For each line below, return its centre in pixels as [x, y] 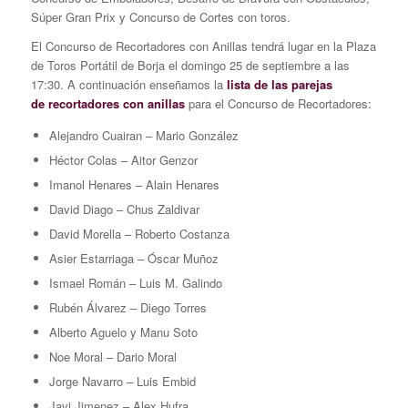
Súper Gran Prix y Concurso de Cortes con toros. [160, 16]
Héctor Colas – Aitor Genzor [123, 159]
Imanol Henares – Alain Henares [134, 184]
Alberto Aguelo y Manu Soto [123, 331]
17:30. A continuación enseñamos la [128, 84]
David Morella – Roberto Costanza [139, 233]
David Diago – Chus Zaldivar [124, 209]
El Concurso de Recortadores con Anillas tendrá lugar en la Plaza [203, 46]
